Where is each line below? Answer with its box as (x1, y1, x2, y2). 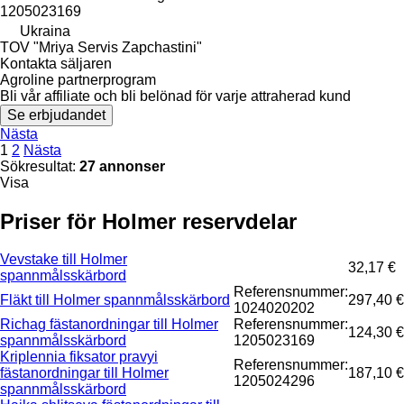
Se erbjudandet (7, 106, 106, 123)
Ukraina (20, 23, 70, 39)
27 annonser (79, 158, 165, 174)
